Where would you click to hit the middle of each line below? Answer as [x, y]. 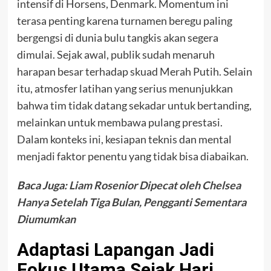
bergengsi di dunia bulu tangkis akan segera [117, 38]
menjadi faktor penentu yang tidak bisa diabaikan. [132, 156]
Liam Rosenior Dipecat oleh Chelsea [155, 185]
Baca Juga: [43, 185]
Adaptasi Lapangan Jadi [115, 250]
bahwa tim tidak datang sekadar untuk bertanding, [134, 106]
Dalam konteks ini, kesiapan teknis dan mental [124, 139]
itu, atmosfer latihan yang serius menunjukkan [125, 89]
